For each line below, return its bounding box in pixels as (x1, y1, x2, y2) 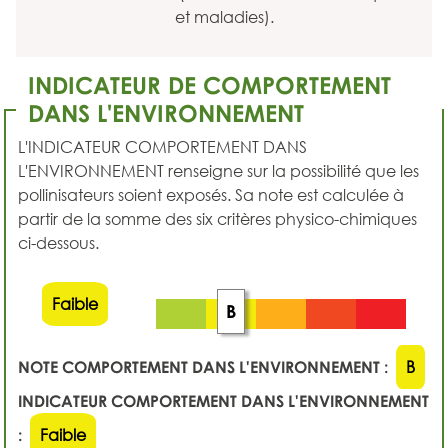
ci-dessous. (18, 233, 99, 253)
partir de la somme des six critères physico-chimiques (18, 209, 417, 229)
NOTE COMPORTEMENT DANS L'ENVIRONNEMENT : (18, 357, 388, 377)
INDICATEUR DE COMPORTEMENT (28, 70, 391, 99)
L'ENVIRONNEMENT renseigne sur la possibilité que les (18, 161, 419, 181)
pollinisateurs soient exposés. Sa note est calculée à (18, 185, 404, 205)
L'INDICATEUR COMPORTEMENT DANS (18, 137, 307, 157)
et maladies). (174, 7, 274, 27)
